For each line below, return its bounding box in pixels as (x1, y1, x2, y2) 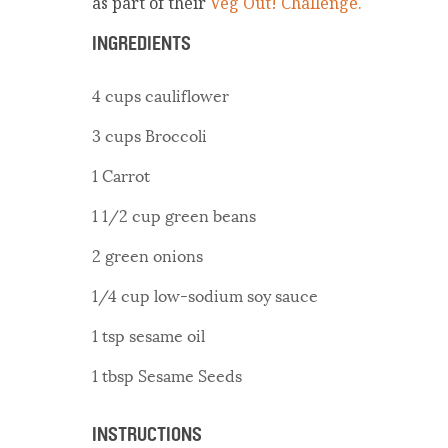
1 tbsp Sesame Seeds (92, 362, 242, 388)
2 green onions (92, 242, 203, 268)
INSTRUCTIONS (92, 422, 202, 446)
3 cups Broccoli (92, 122, 207, 148)
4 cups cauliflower (92, 82, 229, 108)
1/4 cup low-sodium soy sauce (92, 282, 318, 308)
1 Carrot (92, 162, 150, 188)
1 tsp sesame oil (92, 322, 205, 348)
